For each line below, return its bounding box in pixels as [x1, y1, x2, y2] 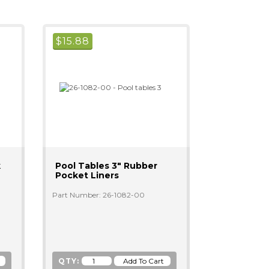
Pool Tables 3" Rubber [55, 160, 157, 171]
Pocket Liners [55, 170, 119, 181]
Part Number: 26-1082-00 [52, 190, 145, 199]
